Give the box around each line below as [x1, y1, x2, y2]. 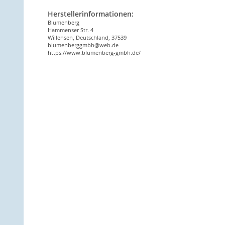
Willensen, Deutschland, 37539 [48, 34, 127, 42]
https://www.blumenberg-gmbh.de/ [48, 49, 141, 57]
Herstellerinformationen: [48, 9, 134, 19]
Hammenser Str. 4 [48, 26, 95, 34]
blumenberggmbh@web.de [48, 41, 119, 49]
